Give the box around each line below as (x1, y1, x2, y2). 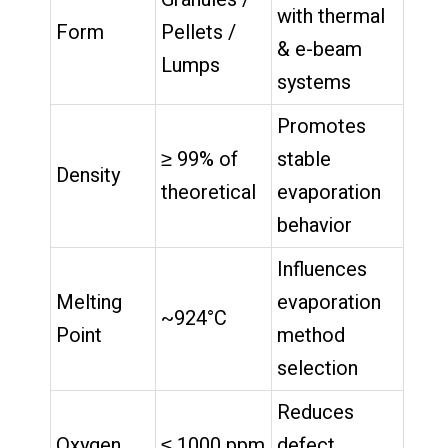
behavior (277, 210, 352, 240)
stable (277, 144, 331, 174)
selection (277, 353, 358, 383)
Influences (277, 254, 367, 284)
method (277, 320, 345, 350)
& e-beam (277, 34, 362, 64)
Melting (56, 287, 122, 317)
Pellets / (161, 17, 236, 47)
